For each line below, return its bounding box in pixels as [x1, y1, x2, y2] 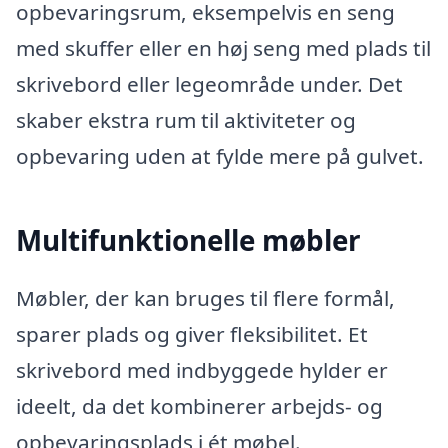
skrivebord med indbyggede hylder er [16, 355, 388, 384]
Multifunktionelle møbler [16, 221, 361, 260]
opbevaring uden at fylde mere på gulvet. [16, 141, 424, 170]
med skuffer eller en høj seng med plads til [16, 33, 431, 62]
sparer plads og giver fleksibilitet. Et [16, 319, 368, 348]
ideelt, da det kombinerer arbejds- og [16, 391, 383, 420]
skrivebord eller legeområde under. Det [16, 69, 403, 98]
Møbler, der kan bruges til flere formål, [16, 283, 395, 312]
